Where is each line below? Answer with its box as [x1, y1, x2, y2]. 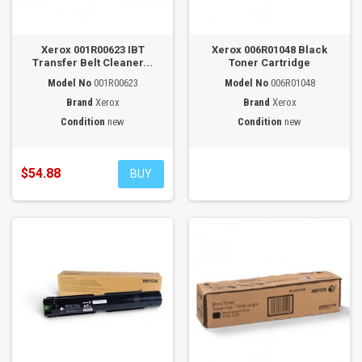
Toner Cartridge [229, 57, 310, 69]
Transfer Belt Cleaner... [32, 57, 153, 69]
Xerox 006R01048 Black [212, 44, 327, 56]
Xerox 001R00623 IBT [40, 44, 145, 56]
